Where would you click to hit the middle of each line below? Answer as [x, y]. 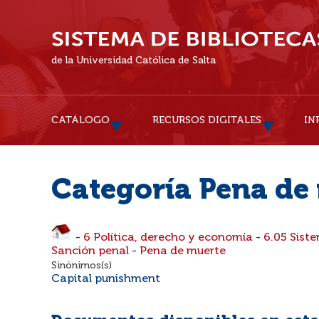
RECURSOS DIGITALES [207, 120]
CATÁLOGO [80, 120]
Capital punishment [106, 279]
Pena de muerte [183, 251]
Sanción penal [90, 251]
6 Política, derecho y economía [168, 238]
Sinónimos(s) [82, 266]
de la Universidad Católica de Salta [134, 61]
